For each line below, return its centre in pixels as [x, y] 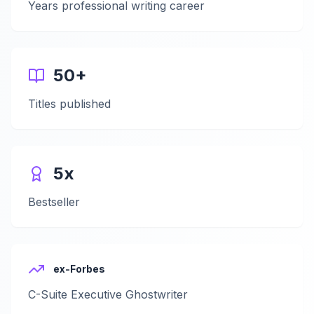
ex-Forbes [79, 269]
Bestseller [54, 202]
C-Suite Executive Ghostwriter [108, 294]
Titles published [69, 104]
